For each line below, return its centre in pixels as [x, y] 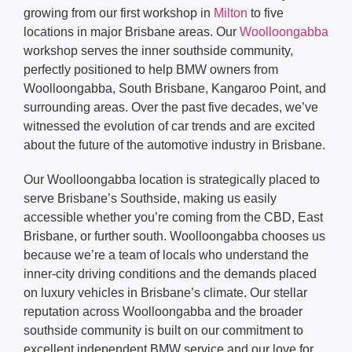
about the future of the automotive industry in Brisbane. [174, 145]
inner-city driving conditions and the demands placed [170, 274]
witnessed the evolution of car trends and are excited [169, 126]
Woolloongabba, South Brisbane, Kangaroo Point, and [175, 89]
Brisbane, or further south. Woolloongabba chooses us [174, 236]
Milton [231, 13]
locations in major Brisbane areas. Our [132, 32]
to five [266, 13]
